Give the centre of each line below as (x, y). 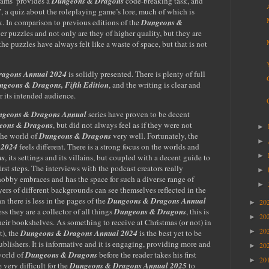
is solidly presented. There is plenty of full (136, 74)
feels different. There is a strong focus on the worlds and (109, 146)
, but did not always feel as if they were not (122, 125)
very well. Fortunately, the (155, 135)
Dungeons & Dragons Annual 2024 (79, 233)
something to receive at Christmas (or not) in (139, 222)
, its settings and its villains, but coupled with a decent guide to (107, 157)
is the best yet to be (170, 233)
